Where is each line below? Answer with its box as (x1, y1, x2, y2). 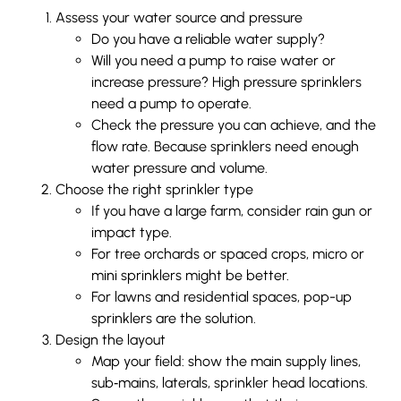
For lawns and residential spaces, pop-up (91, 287, 353, 305)
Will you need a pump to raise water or (91, 51, 337, 69)
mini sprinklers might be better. (91, 266, 290, 284)
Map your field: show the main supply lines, (91, 352, 362, 370)
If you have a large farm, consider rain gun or (91, 201, 373, 219)
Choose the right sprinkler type (55, 180, 254, 198)
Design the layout (55, 330, 166, 348)
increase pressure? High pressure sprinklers (91, 73, 363, 90)
